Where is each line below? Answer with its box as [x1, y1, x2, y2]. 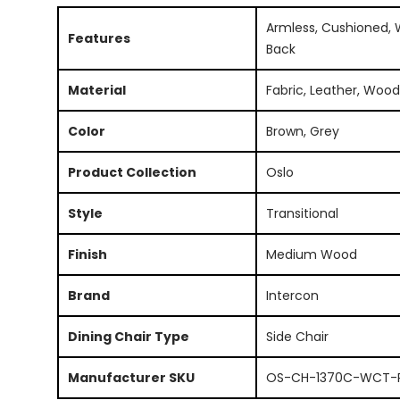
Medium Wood [265, 245, 357, 263]
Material [67, 80, 126, 99]
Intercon [265, 286, 319, 304]
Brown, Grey [265, 121, 339, 140]
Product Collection [67, 162, 196, 181]
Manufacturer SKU [67, 368, 195, 387]
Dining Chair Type [67, 327, 189, 346]
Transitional [265, 204, 338, 222]
